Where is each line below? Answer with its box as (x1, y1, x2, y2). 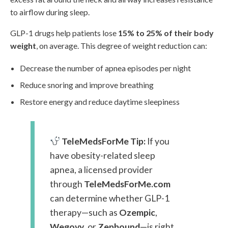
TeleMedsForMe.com (84, 178, 170, 189)
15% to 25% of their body (118, 28, 214, 38)
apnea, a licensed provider (50, 164, 153, 175)
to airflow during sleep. (10, 7, 90, 17)
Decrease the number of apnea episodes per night (20, 63, 191, 73)
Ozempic (119, 207, 155, 218)
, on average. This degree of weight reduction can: (36, 41, 207, 51)
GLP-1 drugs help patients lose (10, 28, 118, 38)
